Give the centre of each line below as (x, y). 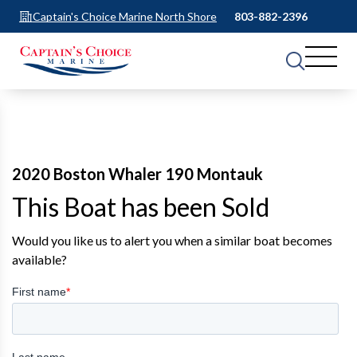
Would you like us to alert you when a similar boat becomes (172, 241)
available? (39, 260)
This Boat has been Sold (141, 207)
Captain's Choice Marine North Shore (125, 16)
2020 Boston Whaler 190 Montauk (137, 174)
